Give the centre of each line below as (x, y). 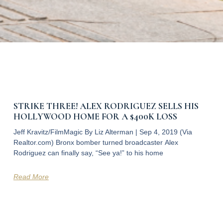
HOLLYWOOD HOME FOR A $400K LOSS (95, 117)
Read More (31, 177)
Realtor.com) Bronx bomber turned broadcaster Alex (96, 143)
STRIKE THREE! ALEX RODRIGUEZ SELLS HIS (106, 106)
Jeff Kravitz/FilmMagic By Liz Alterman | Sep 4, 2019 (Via (103, 132)
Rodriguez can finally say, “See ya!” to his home (88, 153)
